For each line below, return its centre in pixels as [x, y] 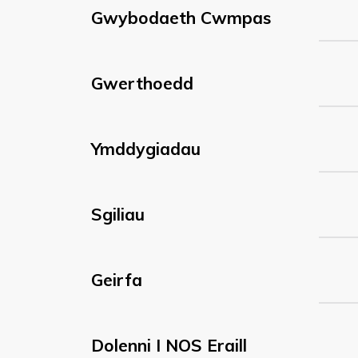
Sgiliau [118, 214]
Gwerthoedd [142, 83]
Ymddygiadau [146, 149]
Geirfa [117, 280]
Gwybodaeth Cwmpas [181, 18]
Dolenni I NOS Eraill [169, 345]
